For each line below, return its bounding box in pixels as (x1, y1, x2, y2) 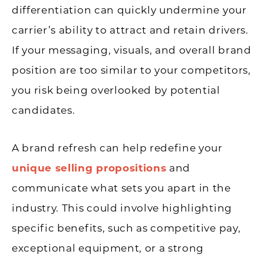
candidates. (12, 104, 75, 116)
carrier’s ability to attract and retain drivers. (12, 24, 249, 36)
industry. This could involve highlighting (12, 202, 232, 214)
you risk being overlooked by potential (12, 84, 220, 96)
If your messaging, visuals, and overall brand (12, 44, 252, 56)
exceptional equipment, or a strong (12, 242, 204, 254)
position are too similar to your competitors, (12, 64, 251, 76)
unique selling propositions (12, 161, 167, 174)
